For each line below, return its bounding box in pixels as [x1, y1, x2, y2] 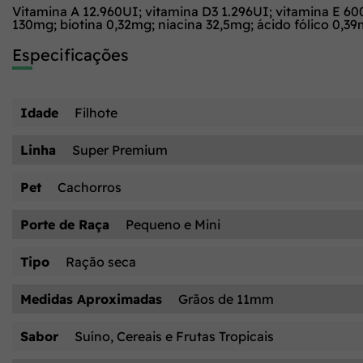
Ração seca [66, 254, 136, 270]
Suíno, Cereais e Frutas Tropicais [75, 328, 274, 344]
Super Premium [72, 142, 168, 158]
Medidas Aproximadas [20, 291, 162, 307]
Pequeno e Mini [126, 216, 220, 233]
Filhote [75, 105, 117, 121]
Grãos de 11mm [178, 291, 274, 307]
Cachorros [58, 179, 122, 195]
